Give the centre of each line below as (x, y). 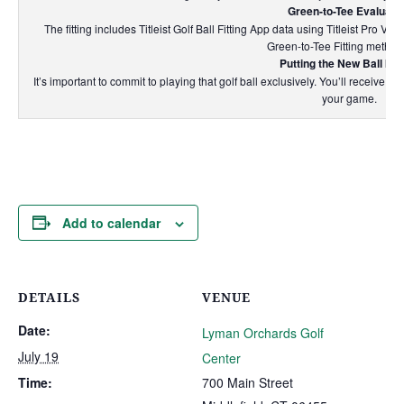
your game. (349, 97)
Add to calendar (111, 222)
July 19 (38, 356)
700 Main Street (248, 382)
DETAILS (49, 297)
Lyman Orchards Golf (263, 332)
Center (221, 358)
